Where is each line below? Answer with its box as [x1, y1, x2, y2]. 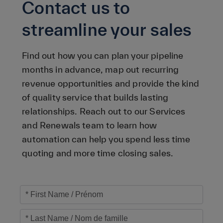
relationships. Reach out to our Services [22, 106, 186, 116]
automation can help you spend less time [22, 134, 191, 144]
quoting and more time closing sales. [22, 148, 174, 158]
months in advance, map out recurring [22, 64, 179, 75]
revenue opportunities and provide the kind [22, 78, 199, 89]
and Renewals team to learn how [22, 120, 157, 130]
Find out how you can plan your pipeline [22, 50, 184, 61]
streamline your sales [22, 20, 192, 39]
